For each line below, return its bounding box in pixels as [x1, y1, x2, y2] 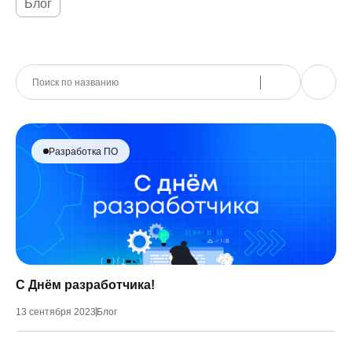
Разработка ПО [49, 145, 118, 157]
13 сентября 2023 [16, 306, 96, 317]
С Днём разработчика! [16, 278, 155, 291]
